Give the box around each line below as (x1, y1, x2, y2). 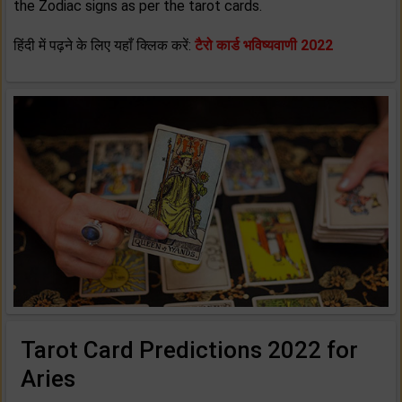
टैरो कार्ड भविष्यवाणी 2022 (195, 36, 333, 54)
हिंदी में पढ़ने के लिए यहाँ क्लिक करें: (13, 36, 195, 54)
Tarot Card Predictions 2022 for (21, 336, 358, 364)
